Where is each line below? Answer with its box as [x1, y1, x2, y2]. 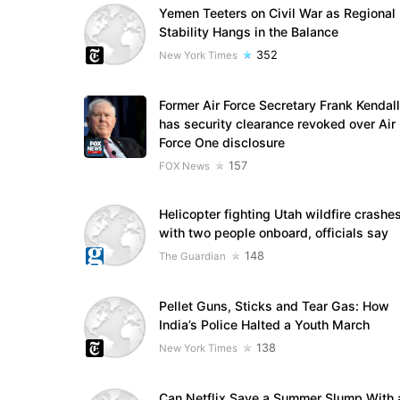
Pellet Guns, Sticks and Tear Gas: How [158, 297, 389, 313]
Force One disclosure [158, 135, 285, 151]
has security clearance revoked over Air [158, 116, 396, 132]
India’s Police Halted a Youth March [158, 316, 370, 332]
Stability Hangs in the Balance [158, 24, 338, 40]
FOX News [158, 160, 210, 173]
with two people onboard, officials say [158, 224, 388, 240]
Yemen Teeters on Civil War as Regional [158, 5, 396, 21]
